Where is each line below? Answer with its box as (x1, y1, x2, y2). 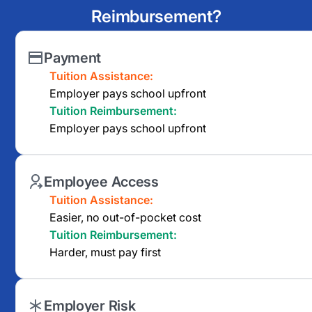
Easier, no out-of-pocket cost (49, 210, 202, 224)
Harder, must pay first (49, 244, 162, 259)
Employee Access (44, 173, 159, 190)
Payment (44, 49, 102, 66)
